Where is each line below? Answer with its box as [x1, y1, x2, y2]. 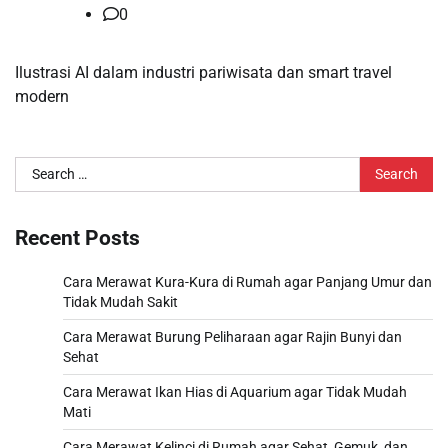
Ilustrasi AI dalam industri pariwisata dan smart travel [15, 63, 392, 83]
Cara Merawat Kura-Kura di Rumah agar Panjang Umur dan [63, 273, 432, 290]
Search [14, 158, 63, 178]
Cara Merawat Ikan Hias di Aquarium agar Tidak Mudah [63, 383, 407, 400]
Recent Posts [15, 225, 140, 251]
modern [15, 87, 69, 107]
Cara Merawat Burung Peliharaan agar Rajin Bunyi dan [63, 328, 402, 345]
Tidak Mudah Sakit [63, 293, 178, 310]
